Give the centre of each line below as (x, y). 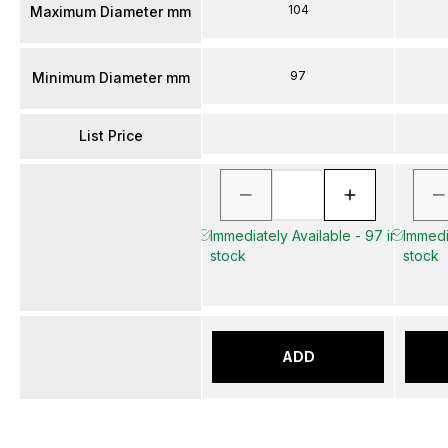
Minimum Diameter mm (110, 77)
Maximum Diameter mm (110, 11)
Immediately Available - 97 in (303, 235)
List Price (110, 135)
